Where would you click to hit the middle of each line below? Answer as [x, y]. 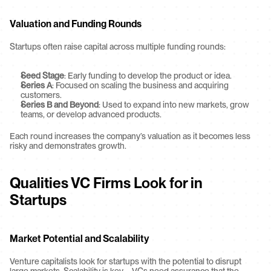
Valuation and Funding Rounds [76, 24]
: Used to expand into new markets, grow [174, 105]
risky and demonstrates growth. [68, 146]
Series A [36, 85]
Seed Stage [42, 76]
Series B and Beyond [60, 105]
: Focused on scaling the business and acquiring [140, 85]
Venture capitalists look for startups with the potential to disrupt [126, 261]
